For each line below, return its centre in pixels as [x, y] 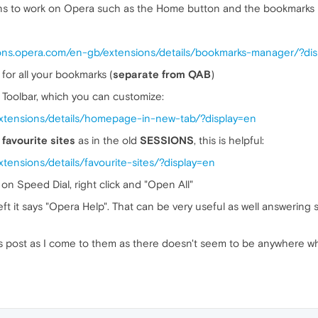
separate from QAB [162, 74]
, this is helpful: [229, 140]
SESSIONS [167, 140]
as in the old [108, 140]
